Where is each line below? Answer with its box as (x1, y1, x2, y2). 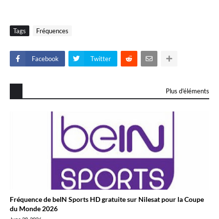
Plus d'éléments (166, 87, 209, 95)
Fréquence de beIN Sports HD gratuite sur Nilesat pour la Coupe (10, 195, 204, 203)
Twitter (90, 55, 111, 63)
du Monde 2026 (10, 204, 58, 213)
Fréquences (36, 27, 68, 35)
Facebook (32, 55, 59, 63)
